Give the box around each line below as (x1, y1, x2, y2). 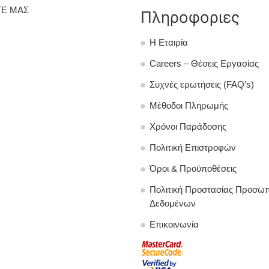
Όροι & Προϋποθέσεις (150, 163, 237, 174)
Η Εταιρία (150, 37, 188, 47)
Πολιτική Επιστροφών (150, 142, 236, 153)
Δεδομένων (150, 198, 196, 208)
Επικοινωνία (150, 219, 199, 229)
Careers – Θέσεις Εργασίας (150, 58, 259, 68)
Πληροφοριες (141, 7, 240, 26)
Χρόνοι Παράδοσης (150, 121, 226, 131)
